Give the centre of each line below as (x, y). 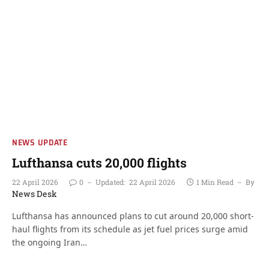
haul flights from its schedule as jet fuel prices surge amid (130, 229)
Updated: (110, 182)
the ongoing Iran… (50, 242)
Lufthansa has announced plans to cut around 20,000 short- (133, 216)
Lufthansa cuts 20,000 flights (99, 163)
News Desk (35, 194)
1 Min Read (215, 182)
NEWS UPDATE (40, 142)
